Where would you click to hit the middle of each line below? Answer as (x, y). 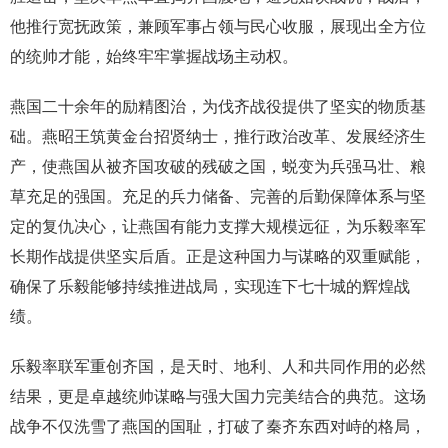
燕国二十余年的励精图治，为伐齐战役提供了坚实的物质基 (218, 106)
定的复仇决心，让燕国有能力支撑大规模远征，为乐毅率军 (218, 226)
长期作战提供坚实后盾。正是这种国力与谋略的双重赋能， (218, 256)
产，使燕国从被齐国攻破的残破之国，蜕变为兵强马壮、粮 (218, 166)
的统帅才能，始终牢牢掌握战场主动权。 (154, 56)
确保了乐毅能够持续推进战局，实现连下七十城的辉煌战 (210, 286)
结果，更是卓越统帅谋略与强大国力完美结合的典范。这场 (218, 396)
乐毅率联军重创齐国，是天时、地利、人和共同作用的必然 (218, 366)
